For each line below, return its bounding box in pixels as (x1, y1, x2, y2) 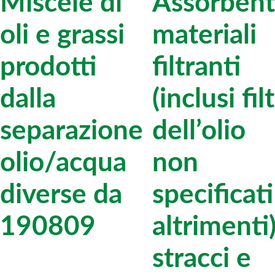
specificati (152, 181, 273, 209)
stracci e (152, 245, 251, 273)
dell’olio (152, 117, 246, 145)
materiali (152, 21, 257, 49)
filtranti (152, 53, 241, 81)
